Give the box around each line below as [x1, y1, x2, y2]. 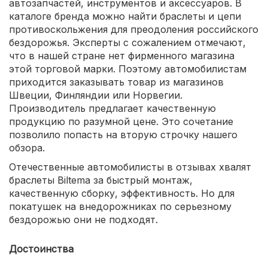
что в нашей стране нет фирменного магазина [9, 50, 234, 62]
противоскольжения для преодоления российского [9, 23, 258, 36]
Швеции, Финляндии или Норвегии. [9, 89, 182, 102]
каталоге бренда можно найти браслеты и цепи [9, 10, 241, 23]
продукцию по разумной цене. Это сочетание [9, 115, 233, 128]
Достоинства [9, 243, 74, 255]
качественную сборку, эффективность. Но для [9, 187, 234, 200]
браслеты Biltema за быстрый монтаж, [9, 174, 193, 187]
